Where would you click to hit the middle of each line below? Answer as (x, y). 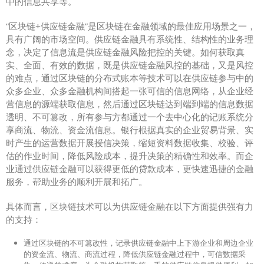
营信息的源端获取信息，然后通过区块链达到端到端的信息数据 (130, 103)
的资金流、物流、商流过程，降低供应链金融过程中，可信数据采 (135, 254)
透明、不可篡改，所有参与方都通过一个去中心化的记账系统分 (130, 116)
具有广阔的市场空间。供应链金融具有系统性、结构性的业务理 (130, 39)
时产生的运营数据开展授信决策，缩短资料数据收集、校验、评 (130, 142)
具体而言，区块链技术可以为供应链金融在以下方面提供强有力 (130, 206)
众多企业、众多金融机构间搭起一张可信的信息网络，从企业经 (130, 90)
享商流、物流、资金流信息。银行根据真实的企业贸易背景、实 (130, 129)
